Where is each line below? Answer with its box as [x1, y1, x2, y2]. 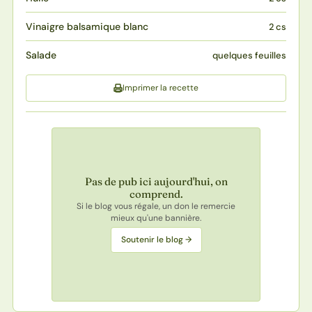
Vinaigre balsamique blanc [25, 19, 148, 33]
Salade [25, 48, 56, 61]
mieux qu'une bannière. [111, 212, 201, 224]
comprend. [129, 187, 183, 201]
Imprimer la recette [123, 81, 198, 93]
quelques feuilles [212, 49, 287, 61]
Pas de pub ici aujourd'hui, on [84, 175, 228, 189]
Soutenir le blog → [120, 234, 192, 246]
